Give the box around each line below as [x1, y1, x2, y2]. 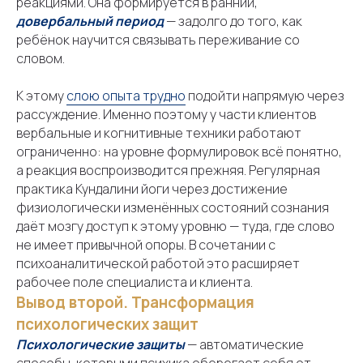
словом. [16, 49, 65, 67]
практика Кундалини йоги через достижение [16, 180, 288, 198]
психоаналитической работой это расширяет [16, 254, 300, 272]
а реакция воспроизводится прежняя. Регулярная [16, 161, 320, 179]
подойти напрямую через [186, 87, 344, 105]
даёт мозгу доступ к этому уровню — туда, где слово [16, 217, 335, 235]
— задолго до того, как [164, 12, 302, 30]
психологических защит [16, 314, 199, 335]
